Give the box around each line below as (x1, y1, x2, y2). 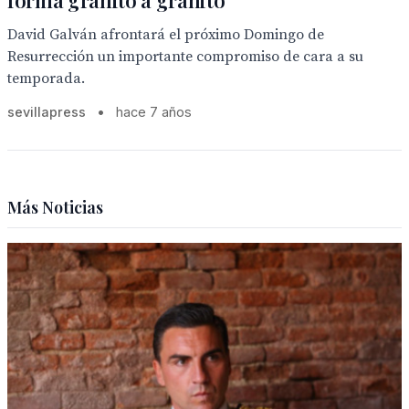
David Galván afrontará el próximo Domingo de (7, 26, 324, 44)
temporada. (7, 69, 85, 88)
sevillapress (7, 104, 86, 120)
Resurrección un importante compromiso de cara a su (7, 47, 363, 66)
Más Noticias (7, 196, 103, 218)
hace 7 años (116, 104, 192, 120)
